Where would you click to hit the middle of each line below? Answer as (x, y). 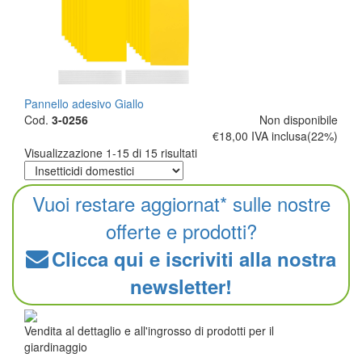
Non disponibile (299, 120)
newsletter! (181, 286)
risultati (177, 153)
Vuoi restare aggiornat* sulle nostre (181, 203)
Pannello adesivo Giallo (84, 103)
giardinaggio (56, 347)
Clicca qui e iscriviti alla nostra (194, 259)
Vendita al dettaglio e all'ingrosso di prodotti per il (149, 330)
